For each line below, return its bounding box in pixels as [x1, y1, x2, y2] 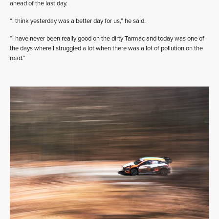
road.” [10, 54, 25, 62]
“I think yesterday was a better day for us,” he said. [10, 17, 146, 25]
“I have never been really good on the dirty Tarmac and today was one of [10, 35, 204, 43]
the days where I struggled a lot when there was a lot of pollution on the [10, 44, 203, 52]
